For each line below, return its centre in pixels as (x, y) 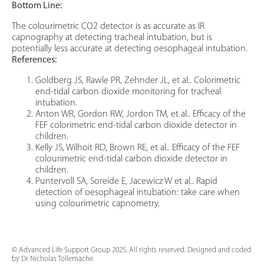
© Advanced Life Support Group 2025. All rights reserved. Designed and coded (131, 250)
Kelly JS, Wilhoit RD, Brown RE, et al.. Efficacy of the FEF (138, 148)
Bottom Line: (37, 6)
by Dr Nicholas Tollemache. (53, 259)
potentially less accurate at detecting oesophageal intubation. (130, 49)
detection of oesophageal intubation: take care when (138, 193)
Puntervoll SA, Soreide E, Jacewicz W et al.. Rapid (126, 182)
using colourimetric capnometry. (98, 204)
